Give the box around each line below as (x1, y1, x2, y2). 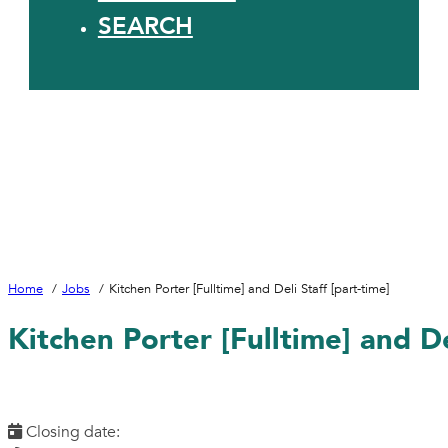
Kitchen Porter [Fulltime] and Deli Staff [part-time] (109, 279, 389, 298)
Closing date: (22, 421, 120, 443)
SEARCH (97, 9, 193, 43)
